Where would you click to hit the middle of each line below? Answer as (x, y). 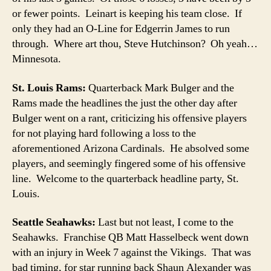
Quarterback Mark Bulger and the (160, 88)
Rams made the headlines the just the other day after (125, 103)
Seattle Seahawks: (54, 222)
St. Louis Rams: (49, 88)
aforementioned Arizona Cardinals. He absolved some (131, 148)
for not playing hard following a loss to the (104, 133)
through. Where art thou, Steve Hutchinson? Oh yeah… (135, 44)
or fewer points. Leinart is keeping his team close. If (127, 14)
